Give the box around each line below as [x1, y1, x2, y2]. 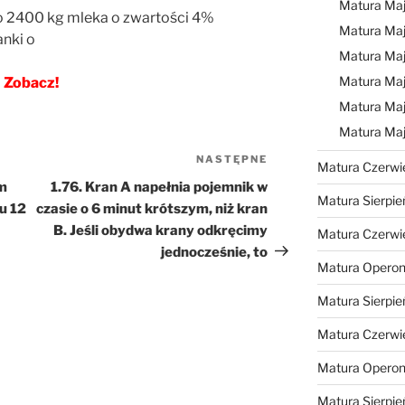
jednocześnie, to [161, 243, 268, 260]
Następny [267, 152, 335, 170]
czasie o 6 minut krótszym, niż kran [36, 200, 268, 217]
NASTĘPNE [196, 152, 268, 165]
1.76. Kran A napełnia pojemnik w [51, 178, 268, 195]
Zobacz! [3, 73, 59, 91]
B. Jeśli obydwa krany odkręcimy [53, 221, 268, 239]
